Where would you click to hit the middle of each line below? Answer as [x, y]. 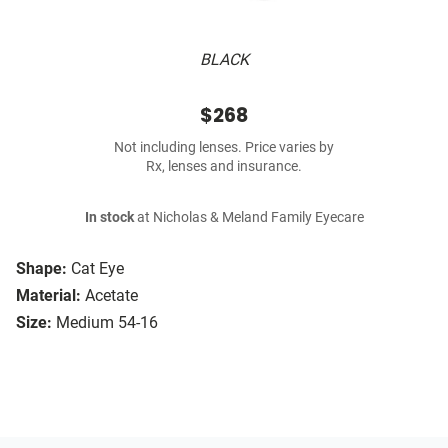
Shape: [41, 269]
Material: [48, 296]
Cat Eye [97, 269]
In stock [109, 218]
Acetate [111, 296]
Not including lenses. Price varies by [224, 148]
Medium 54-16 [107, 323]
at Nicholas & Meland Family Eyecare [248, 218]
